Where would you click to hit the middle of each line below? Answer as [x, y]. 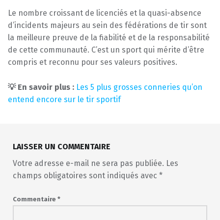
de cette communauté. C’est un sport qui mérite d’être [106, 50]
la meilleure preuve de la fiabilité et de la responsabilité [109, 38]
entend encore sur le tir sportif [64, 100]
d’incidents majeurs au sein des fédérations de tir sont [107, 26]
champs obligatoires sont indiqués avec [86, 175]
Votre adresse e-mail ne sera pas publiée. [88, 163]
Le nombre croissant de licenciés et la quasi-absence [105, 13]
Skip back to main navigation [27, 108]
